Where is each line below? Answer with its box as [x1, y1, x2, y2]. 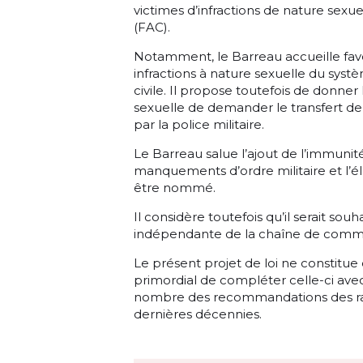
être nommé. [134, 180, 216, 196]
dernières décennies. [134, 306, 262, 322]
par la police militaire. [134, 117, 264, 133]
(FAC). [134, 19, 173, 36]
